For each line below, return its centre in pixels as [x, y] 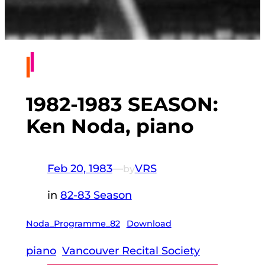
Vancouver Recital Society [131, 251]
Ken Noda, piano [110, 126]
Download [149, 223]
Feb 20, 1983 [80, 169]
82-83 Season [96, 195]
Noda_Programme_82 [73, 223]
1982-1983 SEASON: [122, 104]
